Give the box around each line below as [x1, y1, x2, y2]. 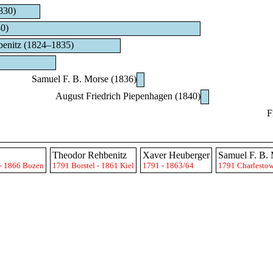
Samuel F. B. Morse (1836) [32, 74, 136, 84]
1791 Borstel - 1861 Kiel [52, 161, 134, 170]
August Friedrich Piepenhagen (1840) [55, 91, 201, 101]
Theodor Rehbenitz [52, 150, 127, 160]
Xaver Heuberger [143, 150, 210, 160]
